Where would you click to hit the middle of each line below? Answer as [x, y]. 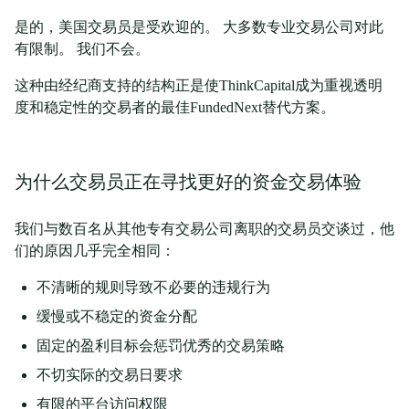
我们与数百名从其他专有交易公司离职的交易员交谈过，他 [204, 229]
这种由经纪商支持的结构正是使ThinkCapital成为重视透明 [199, 85]
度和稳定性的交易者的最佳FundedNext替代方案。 [175, 107]
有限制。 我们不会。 [82, 49]
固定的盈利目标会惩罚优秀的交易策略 [161, 346]
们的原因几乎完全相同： [95, 251]
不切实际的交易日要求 [110, 375]
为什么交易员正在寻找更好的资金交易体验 [188, 182]
